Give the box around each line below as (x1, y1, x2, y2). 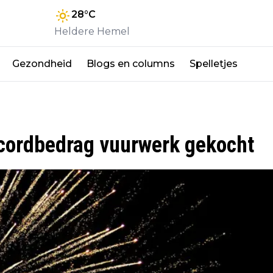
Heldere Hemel (54, 25, 130, 37)
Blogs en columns (87, 57, 175, 69)
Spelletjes (190, 57, 238, 69)
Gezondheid (12, 57, 72, 69)
